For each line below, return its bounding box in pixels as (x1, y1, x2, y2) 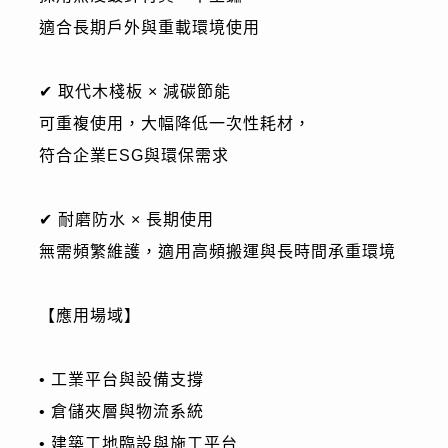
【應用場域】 (38, 306, 141, 324)
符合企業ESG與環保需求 (38, 146, 229, 164)
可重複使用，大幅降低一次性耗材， (38, 114, 311, 132)
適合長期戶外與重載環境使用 (38, 18, 260, 36)
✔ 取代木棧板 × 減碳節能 (38, 82, 231, 100)
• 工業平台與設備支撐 (38, 370, 204, 388)
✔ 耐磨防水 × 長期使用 (38, 210, 214, 228)
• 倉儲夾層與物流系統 (38, 402, 204, 420)
